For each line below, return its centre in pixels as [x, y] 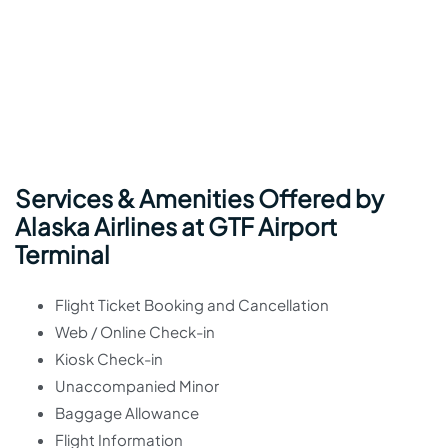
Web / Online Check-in [135, 331]
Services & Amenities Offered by [199, 198]
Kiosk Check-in [109, 358]
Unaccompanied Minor [137, 385]
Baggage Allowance [127, 412]
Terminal [62, 254]
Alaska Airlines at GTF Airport [176, 226]
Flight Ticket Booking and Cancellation [192, 304]
